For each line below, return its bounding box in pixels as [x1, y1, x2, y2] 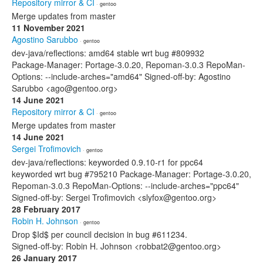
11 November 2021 [12, 22, 85, 33]
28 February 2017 [12, 203, 80, 215]
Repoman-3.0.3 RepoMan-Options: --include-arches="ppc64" [12, 180, 239, 191]
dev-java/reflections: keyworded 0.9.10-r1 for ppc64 [12, 156, 203, 168]
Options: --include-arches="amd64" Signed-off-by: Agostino [12, 70, 231, 82]
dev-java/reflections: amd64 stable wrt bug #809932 [12, 47, 204, 59]
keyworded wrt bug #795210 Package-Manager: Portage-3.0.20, [12, 168, 251, 180]
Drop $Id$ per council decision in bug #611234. [12, 228, 187, 240]
